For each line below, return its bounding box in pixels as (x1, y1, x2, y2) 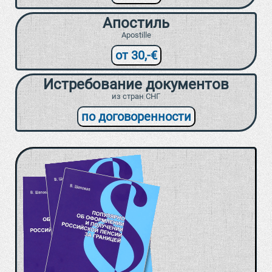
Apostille (121, 30, 151, 40)
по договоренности (81, 109, 191, 124)
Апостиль (103, 15, 169, 32)
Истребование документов (43, 76, 229, 93)
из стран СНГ (112, 92, 160, 101)
